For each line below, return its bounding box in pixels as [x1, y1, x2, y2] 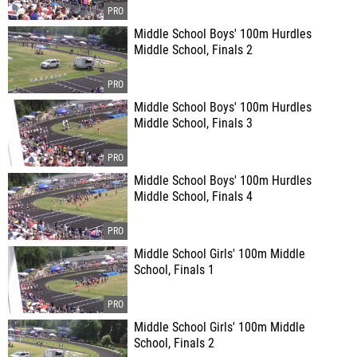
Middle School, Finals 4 [134, 190, 253, 204]
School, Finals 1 [134, 263, 214, 277]
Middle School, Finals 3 [134, 116, 253, 131]
